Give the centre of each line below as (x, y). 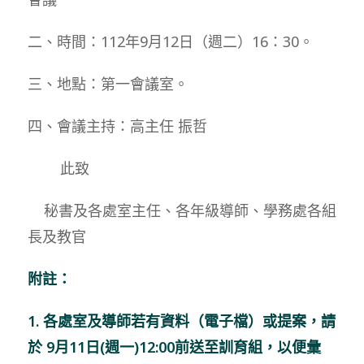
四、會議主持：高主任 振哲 (117, 126)
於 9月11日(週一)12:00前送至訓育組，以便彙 (174, 347)
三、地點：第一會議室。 (108, 83)
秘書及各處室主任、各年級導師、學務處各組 (182, 210)
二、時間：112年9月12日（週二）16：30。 (170, 41)
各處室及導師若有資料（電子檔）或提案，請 (189, 321)
